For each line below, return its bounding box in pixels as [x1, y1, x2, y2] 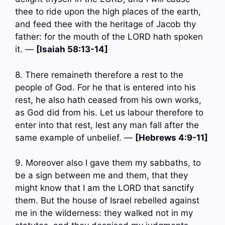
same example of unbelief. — [15, 132, 135, 143]
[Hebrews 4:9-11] [135, 132, 208, 143]
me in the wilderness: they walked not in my [15, 208, 193, 218]
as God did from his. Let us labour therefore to [15, 107, 203, 118]
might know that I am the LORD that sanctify [15, 183, 194, 193]
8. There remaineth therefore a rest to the [15, 69, 183, 80]
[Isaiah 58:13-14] [36, 44, 108, 55]
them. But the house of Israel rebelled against [15, 195, 199, 206]
